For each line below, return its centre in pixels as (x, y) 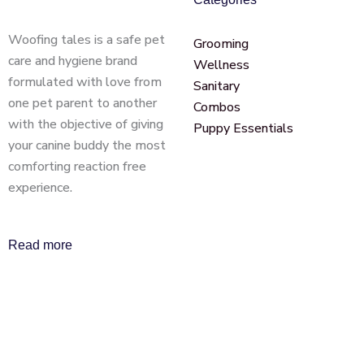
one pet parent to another (82, 103)
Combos (217, 107)
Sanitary (217, 86)
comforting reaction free (77, 166)
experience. (40, 187)
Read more (40, 245)
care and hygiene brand (73, 61)
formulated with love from (85, 82)
